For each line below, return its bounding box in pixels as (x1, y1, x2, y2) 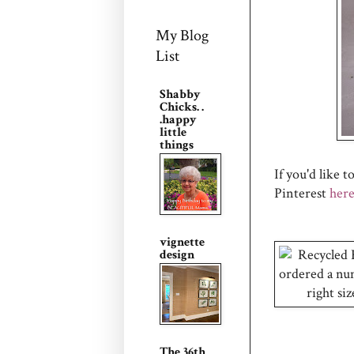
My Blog (156, 25, 209, 46)
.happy (160, 111, 197, 128)
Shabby (160, 86, 201, 103)
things (160, 137, 194, 153)
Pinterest (274, 183, 330, 202)
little (160, 124, 186, 141)
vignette (160, 234, 205, 250)
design (160, 247, 194, 263)
